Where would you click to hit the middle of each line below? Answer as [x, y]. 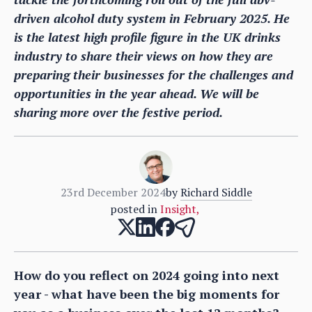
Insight [178, 209]
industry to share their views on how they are [143, 55]
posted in [133, 209]
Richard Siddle [216, 192]
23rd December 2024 [113, 192]
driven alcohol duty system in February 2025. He [152, 18]
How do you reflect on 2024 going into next [147, 275]
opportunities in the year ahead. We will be [136, 93]
